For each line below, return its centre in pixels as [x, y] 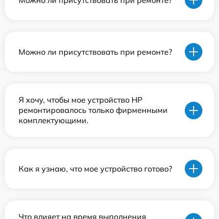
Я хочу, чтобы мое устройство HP [80, 100]
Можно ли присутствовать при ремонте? [95, 52]
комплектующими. [54, 120]
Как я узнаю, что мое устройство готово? [95, 168]
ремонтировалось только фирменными [93, 110]
